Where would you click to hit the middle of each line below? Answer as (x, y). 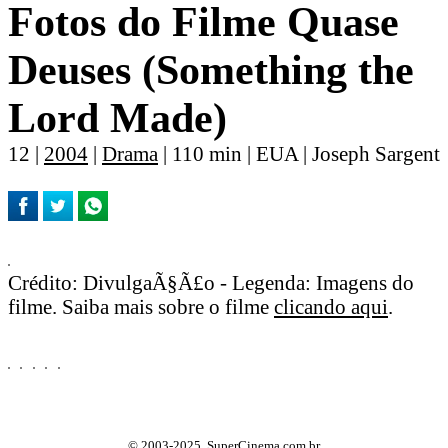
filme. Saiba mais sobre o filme (141, 306)
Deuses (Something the (211, 70)
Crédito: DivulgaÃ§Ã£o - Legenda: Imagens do (211, 282)
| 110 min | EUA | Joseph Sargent (299, 154)
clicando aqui (331, 306)
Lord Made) (117, 118)
